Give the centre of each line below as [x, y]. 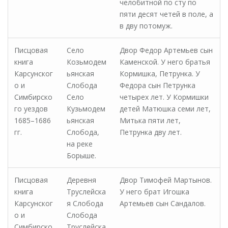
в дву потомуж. [146, 26]
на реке [80, 144]
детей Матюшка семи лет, [165, 109]
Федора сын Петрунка [158, 85]
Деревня [81, 180]
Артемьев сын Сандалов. [163, 203]
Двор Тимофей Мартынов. [166, 180]
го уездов [31, 109]
